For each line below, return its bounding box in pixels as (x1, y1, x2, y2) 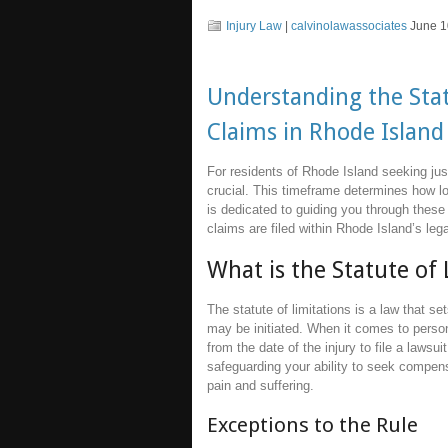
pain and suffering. (207, 377, 314, 393)
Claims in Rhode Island (207, 117, 444, 146)
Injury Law (226, 18, 282, 33)
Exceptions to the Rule (207, 413, 418, 438)
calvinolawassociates (291, 18, 407, 33)
